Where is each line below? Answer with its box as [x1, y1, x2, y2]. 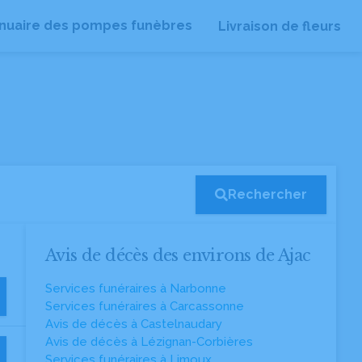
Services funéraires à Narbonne [45, 281, 226, 296]
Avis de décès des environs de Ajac [45, 246, 311, 265]
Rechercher [228, 187, 307, 202]
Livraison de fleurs [218, 18, 341, 34]
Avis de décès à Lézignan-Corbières [45, 335, 253, 349]
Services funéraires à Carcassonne [45, 299, 244, 314]
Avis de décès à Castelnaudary [45, 317, 222, 331]
